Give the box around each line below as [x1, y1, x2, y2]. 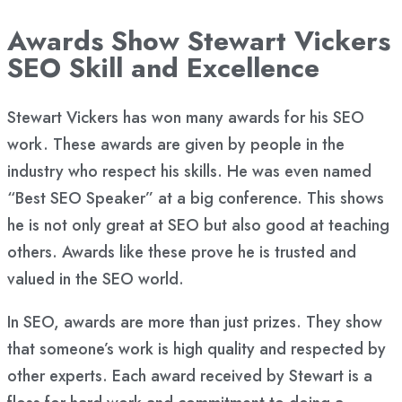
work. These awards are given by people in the [7, 132, 345, 156]
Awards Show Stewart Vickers [7, 21, 390, 60]
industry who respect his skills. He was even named [7, 159, 371, 183]
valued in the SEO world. [7, 267, 184, 291]
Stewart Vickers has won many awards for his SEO [7, 105, 364, 129]
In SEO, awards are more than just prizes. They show [7, 310, 382, 334]
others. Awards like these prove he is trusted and [7, 240, 356, 264]
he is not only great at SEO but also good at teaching [7, 213, 389, 237]
